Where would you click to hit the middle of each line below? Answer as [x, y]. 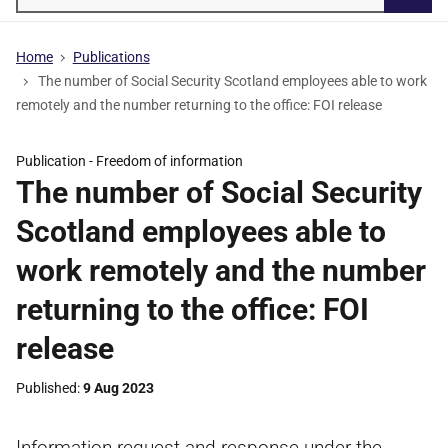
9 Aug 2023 [118, 388]
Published [46, 388]
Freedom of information [169, 161]
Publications [111, 57]
